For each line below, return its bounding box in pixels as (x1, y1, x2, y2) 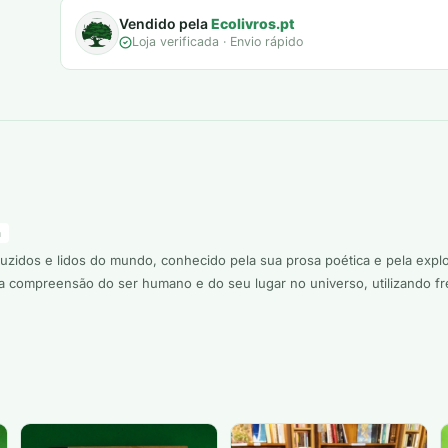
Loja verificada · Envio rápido (132, 34, 303, 50)
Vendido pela (119, 15, 211, 33)
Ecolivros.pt (211, 15, 295, 33)
